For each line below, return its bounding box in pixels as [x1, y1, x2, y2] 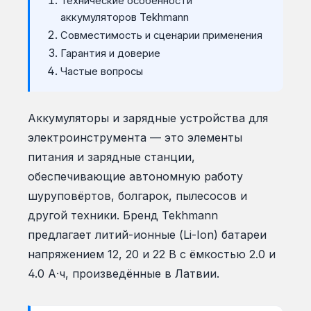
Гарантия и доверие [60, 47, 160, 60]
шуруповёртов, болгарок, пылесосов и [28, 189, 247, 203]
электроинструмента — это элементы [28, 131, 242, 145]
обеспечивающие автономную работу [28, 169, 243, 184]
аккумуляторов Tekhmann [60, 11, 189, 24]
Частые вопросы [60, 65, 143, 78]
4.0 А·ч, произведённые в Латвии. [28, 267, 219, 281]
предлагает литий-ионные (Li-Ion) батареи [28, 228, 267, 242]
